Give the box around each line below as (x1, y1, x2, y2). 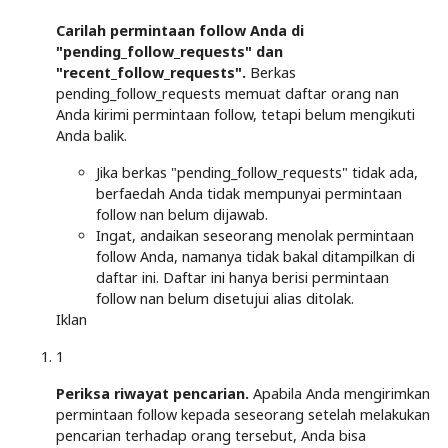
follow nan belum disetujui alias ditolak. (96, 288, 354, 308)
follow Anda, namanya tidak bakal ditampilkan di (96, 246, 415, 266)
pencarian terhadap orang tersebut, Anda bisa (56, 425, 366, 445)
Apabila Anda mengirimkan (249, 383, 430, 403)
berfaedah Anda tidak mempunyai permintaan (96, 183, 402, 203)
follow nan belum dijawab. (96, 204, 268, 224)
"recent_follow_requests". (56, 62, 246, 82)
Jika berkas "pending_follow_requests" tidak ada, (96, 162, 418, 182)
